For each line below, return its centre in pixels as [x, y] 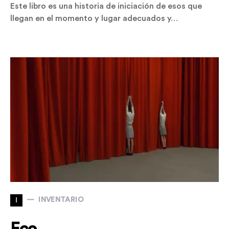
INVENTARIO [61, 200]
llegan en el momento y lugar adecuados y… [94, 18]
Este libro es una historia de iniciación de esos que [106, 6]
